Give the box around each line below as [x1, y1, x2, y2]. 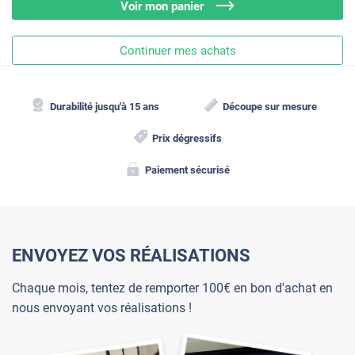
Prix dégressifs [152, 132, 223, 144]
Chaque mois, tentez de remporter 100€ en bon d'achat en [12, 281, 333, 296]
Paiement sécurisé [144, 163, 230, 176]
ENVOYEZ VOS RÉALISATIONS [12, 246, 250, 266]
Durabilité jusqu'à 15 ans [49, 100, 159, 113]
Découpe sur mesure [223, 100, 318, 113]
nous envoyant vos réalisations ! [12, 300, 192, 316]
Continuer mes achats [119, 43, 236, 58]
